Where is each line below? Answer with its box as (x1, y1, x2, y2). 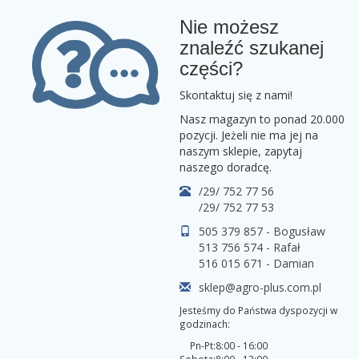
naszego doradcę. (179, 159, 272, 175)
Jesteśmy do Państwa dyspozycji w (179, 304, 337, 317)
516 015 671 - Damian (199, 256, 314, 271)
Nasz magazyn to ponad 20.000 (179, 111, 345, 127)
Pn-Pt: (190, 339, 216, 352)
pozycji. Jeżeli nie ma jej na (179, 127, 318, 143)
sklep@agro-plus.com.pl (199, 280, 321, 295)
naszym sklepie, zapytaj (179, 143, 302, 159)
